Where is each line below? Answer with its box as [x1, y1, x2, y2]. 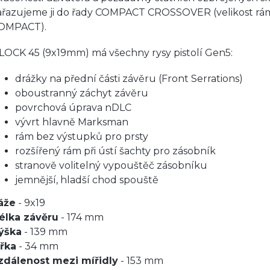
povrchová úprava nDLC [15, 102, 131, 113]
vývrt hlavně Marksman [15, 116, 128, 128]
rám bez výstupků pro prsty [15, 131, 148, 142]
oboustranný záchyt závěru [15, 87, 148, 99]
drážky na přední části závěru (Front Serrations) [15, 73, 243, 84]
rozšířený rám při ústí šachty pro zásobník [15, 145, 216, 157]
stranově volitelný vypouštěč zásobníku [15, 160, 207, 171]
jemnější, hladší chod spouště [15, 174, 159, 186]
